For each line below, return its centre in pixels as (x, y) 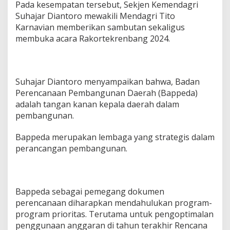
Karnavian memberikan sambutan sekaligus (100, 27)
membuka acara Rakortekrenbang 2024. (93, 39)
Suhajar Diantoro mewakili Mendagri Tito (95, 16)
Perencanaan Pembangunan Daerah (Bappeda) (107, 93)
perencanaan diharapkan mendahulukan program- (114, 203)
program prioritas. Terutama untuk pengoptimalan (114, 214)
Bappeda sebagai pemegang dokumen (90, 191)
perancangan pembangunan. (71, 148)
